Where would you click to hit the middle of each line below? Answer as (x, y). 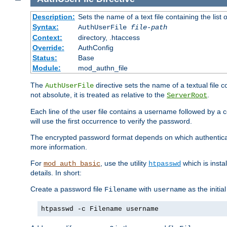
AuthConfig (96, 47)
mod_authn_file (103, 68)
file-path (149, 27)
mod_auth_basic (72, 163)
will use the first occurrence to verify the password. (111, 121)
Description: (53, 16)
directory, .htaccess (109, 37)
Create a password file (67, 189)
